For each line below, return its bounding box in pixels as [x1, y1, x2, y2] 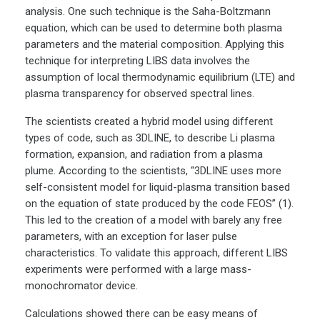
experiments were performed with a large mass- [25, 263, 251, 276]
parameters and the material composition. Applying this [25, 38, 284, 51]
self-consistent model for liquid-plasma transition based [25, 181, 290, 194]
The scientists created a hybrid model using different [25, 115, 273, 129]
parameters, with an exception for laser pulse [25, 230, 237, 244]
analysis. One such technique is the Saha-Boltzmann [25, 5, 271, 19]
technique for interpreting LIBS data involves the [25, 54, 250, 68]
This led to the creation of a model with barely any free [25, 214, 282, 227]
